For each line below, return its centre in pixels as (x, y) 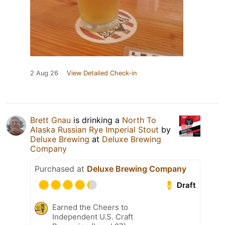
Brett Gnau (50, 120)
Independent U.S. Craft (93, 217)
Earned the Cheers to (90, 207)
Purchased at (61, 169)
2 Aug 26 (44, 73)
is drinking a (96, 120)
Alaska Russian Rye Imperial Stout (94, 130)
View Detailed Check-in (102, 73)
